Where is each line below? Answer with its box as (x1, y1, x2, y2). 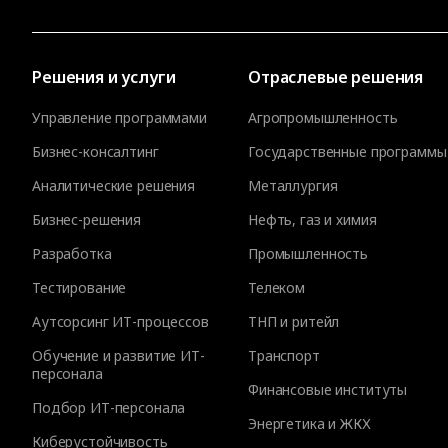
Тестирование (32, 278, 127, 298)
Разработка (32, 244, 112, 264)
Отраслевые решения (248, 66, 424, 89)
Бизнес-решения (32, 210, 142, 230)
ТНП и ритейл (248, 312, 340, 332)
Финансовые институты (248, 380, 408, 400)
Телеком (248, 278, 306, 298)
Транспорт (248, 346, 320, 366)
